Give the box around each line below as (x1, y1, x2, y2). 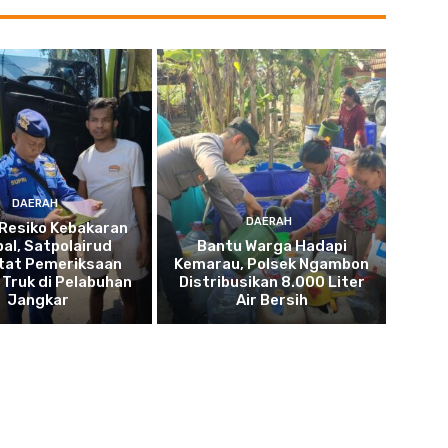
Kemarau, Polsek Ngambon (174, 254, 370, 273)
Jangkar (6, 290, 69, 309)
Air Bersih (235, 290, 308, 309)
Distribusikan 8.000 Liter (178, 272, 365, 291)
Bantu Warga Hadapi (196, 236, 347, 255)
